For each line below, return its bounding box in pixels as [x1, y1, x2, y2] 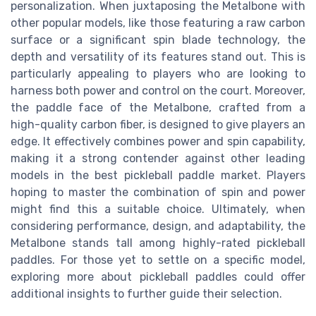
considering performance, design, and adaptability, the [11, 219, 305, 233]
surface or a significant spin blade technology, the [11, 33, 305, 47]
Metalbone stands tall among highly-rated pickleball [11, 236, 305, 250]
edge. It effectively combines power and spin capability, [11, 135, 305, 149]
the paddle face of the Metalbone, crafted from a [11, 101, 305, 115]
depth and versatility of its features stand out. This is [11, 50, 305, 64]
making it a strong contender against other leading [11, 152, 305, 166]
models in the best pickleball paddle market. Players [11, 169, 305, 183]
